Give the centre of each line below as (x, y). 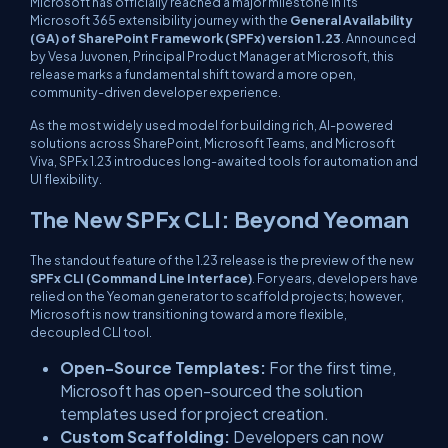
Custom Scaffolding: (145, 436)
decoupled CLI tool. (91, 332)
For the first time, (331, 367)
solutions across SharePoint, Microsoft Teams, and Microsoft (212, 143)
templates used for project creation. (194, 413)
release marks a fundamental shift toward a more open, (193, 74)
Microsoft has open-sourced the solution (211, 390)
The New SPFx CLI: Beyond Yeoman (219, 219)
